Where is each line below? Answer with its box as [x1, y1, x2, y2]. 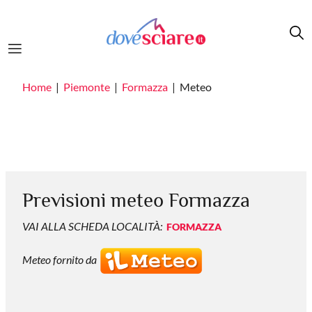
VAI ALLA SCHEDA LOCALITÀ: [22, 219, 162, 233]
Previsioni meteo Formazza [22, 189, 250, 211]
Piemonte [63, 80, 110, 93]
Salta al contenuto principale [5, 1, 141, 15]
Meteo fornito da [22, 253, 99, 267]
